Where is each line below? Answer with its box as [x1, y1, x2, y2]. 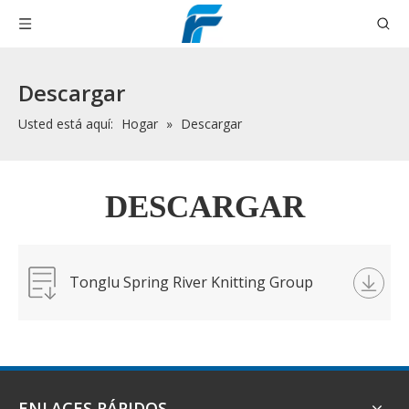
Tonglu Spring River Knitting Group [69, 272, 314, 292]
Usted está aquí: [18, 115, 113, 132]
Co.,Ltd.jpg [69, 311, 142, 331]
